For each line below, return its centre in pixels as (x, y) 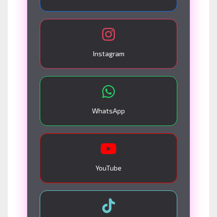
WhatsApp (108, 110)
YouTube (108, 168)
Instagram (108, 53)
